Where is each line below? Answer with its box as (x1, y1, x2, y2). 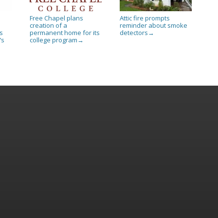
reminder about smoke (119, 20, 187, 30)
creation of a (30, 20, 68, 30)
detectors (119, 28, 148, 37)
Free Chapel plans (30, 13, 84, 22)
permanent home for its (30, 28, 100, 37)
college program (30, 35, 78, 44)
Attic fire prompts (119, 13, 170, 22)
